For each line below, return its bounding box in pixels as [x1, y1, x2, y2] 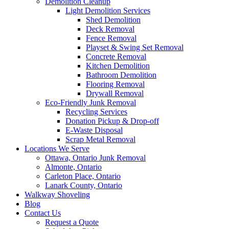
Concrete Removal [86, 52, 146, 61]
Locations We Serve [25, 144, 89, 153]
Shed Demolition [86, 15, 141, 24]
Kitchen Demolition [86, 61, 150, 70]
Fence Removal [86, 34, 136, 42]
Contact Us [25, 209, 61, 217]
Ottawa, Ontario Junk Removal [45, 153, 146, 162]
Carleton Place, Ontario [45, 172, 121, 180]
